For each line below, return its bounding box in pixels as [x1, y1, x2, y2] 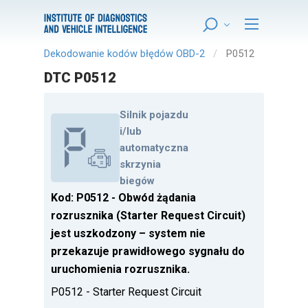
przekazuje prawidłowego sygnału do [51, 245, 245, 258]
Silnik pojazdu [120, 109, 188, 122]
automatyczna [120, 142, 188, 155]
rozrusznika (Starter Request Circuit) [51, 209, 245, 223]
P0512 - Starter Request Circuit [51, 285, 201, 299]
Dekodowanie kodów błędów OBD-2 [44, 47, 205, 60]
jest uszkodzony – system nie [51, 227, 206, 241]
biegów [120, 175, 155, 188]
